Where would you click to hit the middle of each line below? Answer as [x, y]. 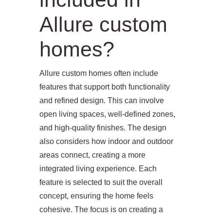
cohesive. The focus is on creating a [101, 209]
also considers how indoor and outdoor [106, 141]
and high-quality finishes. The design [103, 127]
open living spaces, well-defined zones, [107, 114]
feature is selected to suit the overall [101, 182]
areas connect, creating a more [92, 155]
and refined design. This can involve [101, 100]
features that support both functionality [104, 87]
